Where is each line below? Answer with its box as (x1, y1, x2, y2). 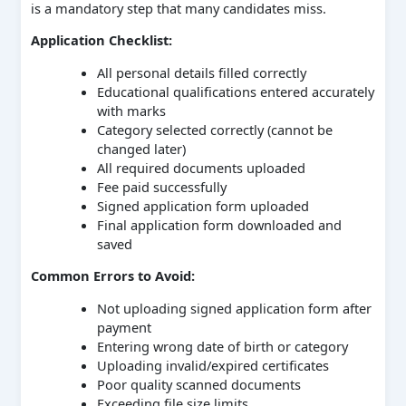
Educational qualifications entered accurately (96, 82, 374, 101)
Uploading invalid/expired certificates (96, 355, 329, 374)
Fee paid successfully (96, 177, 227, 196)
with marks (96, 101, 166, 120)
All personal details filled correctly (96, 63, 306, 82)
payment (96, 317, 151, 336)
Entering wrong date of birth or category (96, 336, 348, 355)
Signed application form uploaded (96, 196, 309, 215)
